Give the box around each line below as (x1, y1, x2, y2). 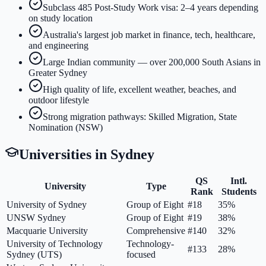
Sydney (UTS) (7, 249, 62, 260)
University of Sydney (7, 199, 87, 210)
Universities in (19, 146, 110, 162)
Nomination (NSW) (28, 122, 103, 132)
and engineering (28, 40, 88, 50)
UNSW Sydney (7, 213, 66, 223)
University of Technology (7, 239, 103, 249)
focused (126, 249, 156, 260)
